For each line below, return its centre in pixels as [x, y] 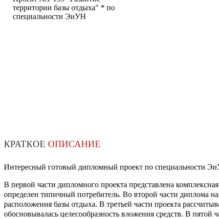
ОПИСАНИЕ [74, 144]
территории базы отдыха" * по [64, 8]
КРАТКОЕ [26, 144]
